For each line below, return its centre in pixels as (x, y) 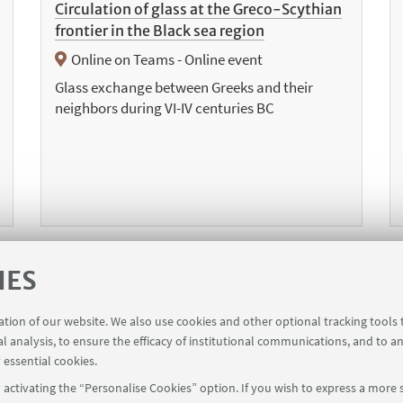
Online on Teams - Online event (167, 60)
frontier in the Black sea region (159, 31)
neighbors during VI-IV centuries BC (164, 108)
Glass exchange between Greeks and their (184, 88)
